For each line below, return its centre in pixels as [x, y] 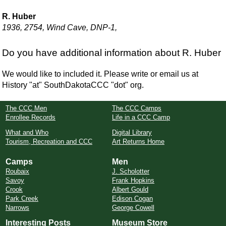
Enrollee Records [31, 117]
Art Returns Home [138, 142]
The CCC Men [26, 108]
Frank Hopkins [133, 180]
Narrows [17, 208]
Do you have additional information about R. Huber [112, 53]
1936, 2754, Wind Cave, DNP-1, [60, 27]
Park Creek [22, 199]
